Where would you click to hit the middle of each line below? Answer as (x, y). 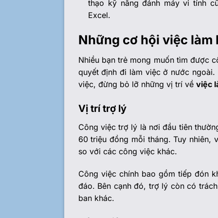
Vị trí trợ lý (102, 108)
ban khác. (96, 198)
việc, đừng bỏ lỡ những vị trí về (137, 84)
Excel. (100, 15)
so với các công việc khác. (127, 151)
